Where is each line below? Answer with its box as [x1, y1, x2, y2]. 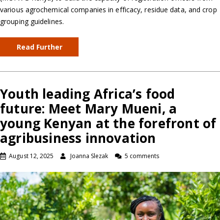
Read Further [16, 42, 62, 52]
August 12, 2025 [9, 152, 54, 161]
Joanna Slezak [70, 152, 109, 161]
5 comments [124, 152, 160, 161]
